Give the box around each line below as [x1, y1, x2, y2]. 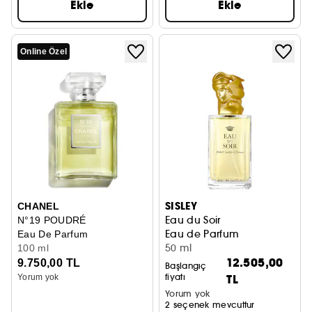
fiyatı [165, 272, 185, 282]
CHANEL [17, 201, 60, 212]
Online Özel [20, 47, 68, 56]
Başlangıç [165, 260, 207, 271]
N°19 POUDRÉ [17, 214, 86, 226]
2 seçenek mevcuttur [165, 299, 255, 310]
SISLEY [165, 199, 198, 213]
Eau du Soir [165, 214, 221, 226]
